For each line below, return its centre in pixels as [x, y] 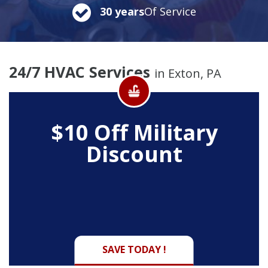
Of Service [170, 11]
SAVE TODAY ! [134, 249]
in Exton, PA [188, 73]
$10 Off [92, 132]
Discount [134, 154]
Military [175, 132]
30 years [122, 11]
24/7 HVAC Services [82, 71]
